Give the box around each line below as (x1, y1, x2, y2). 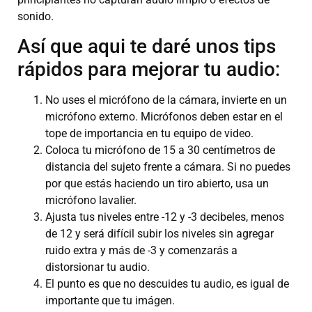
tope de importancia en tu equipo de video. (45, 127, 253, 141)
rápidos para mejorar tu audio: (17, 58, 280, 81)
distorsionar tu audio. (45, 260, 150, 274)
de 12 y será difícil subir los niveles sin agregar (45, 227, 274, 241)
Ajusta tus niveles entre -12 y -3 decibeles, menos (45, 210, 284, 224)
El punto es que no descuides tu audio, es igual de (45, 277, 289, 291)
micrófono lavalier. (45, 194, 136, 208)
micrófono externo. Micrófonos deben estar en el (45, 110, 283, 124)
